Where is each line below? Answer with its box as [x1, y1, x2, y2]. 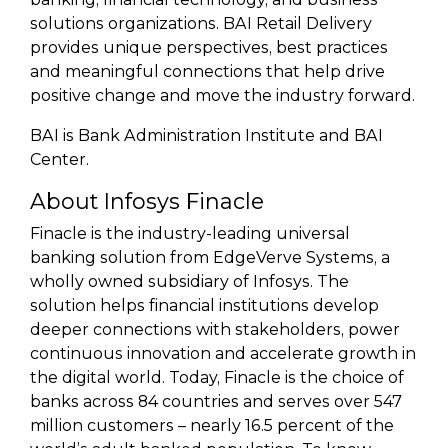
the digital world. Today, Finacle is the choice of [30, 368, 404, 387]
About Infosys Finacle [30, 188, 264, 214]
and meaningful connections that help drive [30, 62, 385, 81]
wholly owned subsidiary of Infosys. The [30, 272, 349, 291]
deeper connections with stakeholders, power [30, 320, 400, 339]
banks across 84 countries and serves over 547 [30, 392, 402, 411]
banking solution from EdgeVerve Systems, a [30, 248, 390, 267]
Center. [30, 150, 89, 169]
